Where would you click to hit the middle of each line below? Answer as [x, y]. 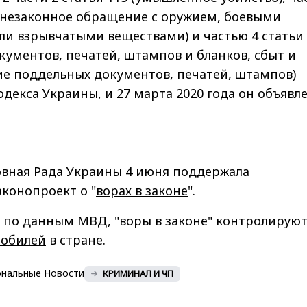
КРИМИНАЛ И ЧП [138, 273]
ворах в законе [142, 190]
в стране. [76, 240]
